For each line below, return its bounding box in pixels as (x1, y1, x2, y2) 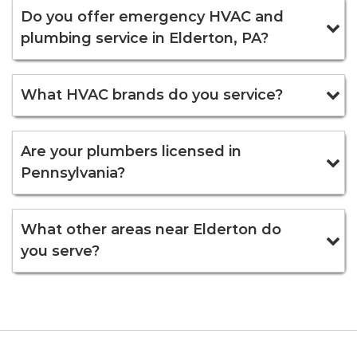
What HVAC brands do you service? (21, 85, 283, 104)
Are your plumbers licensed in (21, 142, 241, 160)
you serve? (21, 241, 100, 260)
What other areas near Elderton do (21, 220, 281, 238)
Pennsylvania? (21, 163, 125, 182)
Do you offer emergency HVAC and (21, 7, 284, 25)
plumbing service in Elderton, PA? (21, 29, 269, 47)
